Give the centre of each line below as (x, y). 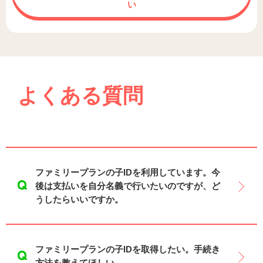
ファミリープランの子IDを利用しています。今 (128, 172)
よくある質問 (80, 95)
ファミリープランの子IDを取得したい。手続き (128, 249)
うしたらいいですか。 (79, 199)
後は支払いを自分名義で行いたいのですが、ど (128, 186)
